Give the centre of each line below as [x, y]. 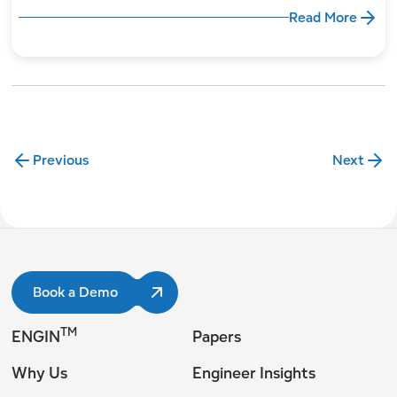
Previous [61, 160]
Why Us [40, 372]
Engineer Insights [253, 372]
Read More [323, 17]
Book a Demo [76, 292]
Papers [216, 336]
